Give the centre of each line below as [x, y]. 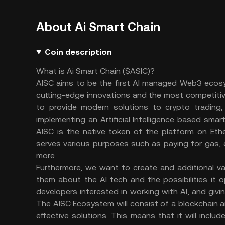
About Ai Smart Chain [98, 27]
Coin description [78, 52]
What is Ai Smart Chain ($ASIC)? [95, 71]
